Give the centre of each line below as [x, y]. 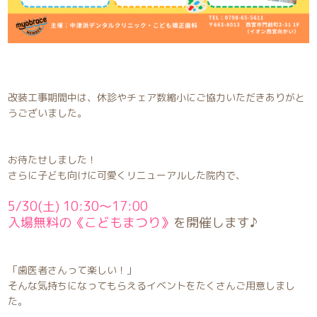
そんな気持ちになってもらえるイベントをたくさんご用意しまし [152, 285]
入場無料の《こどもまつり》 [91, 222]
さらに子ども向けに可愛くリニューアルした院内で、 [127, 175]
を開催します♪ [216, 222]
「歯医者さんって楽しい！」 [73, 270]
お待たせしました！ [53, 159]
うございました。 [48, 113]
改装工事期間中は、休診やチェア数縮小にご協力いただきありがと [157, 97]
